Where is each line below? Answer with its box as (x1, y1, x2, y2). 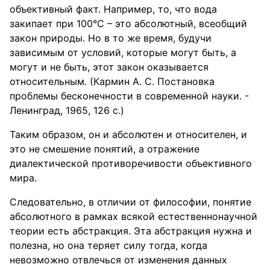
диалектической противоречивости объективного (10, 157, 252, 169)
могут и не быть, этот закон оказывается (10, 61, 209, 73)
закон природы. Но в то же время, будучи (10, 32, 212, 44)
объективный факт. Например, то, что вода (10, 3, 217, 15)
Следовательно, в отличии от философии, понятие (10, 196, 251, 208)
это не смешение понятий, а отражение (10, 143, 199, 155)
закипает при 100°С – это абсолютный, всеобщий (10, 17, 247, 30)
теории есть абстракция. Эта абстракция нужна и (10, 225, 252, 237)
